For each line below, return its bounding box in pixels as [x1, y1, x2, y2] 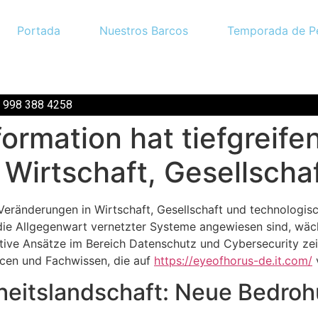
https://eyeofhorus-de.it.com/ [154, 253, 312, 268]
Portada [17, 23, 61, 38]
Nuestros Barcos [99, 23, 189, 38]
